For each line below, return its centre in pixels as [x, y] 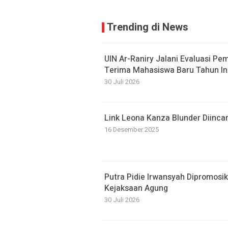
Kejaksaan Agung [136, 188]
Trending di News [148, 27]
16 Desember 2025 [132, 130]
